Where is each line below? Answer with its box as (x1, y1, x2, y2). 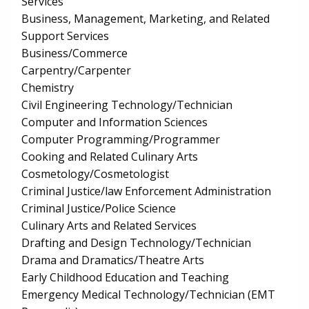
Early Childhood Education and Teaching (21, 270, 229, 286)
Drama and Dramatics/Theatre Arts (21, 252, 204, 268)
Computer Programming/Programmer (21, 132, 220, 148)
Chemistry (21, 80, 74, 96)
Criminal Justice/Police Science (21, 201, 176, 217)
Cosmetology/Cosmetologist (21, 166, 169, 182)
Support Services (21, 28, 109, 44)
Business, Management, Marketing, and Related (21, 11, 270, 27)
